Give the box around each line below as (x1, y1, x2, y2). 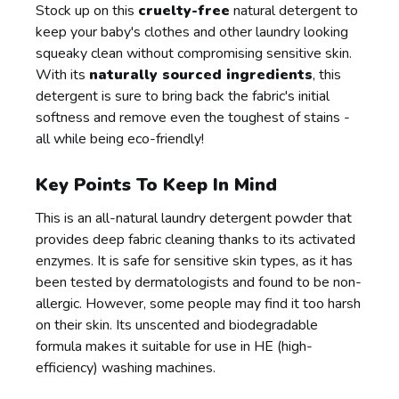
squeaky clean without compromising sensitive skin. (36, 43, 353, 63)
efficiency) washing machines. (36, 357, 216, 378)
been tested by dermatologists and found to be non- (36, 272, 362, 292)
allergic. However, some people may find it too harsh (36, 293, 362, 313)
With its (36, 64, 90, 85)
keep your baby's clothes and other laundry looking (36, 21, 349, 42)
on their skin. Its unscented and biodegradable (36, 314, 319, 335)
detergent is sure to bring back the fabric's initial (36, 85, 330, 106)
